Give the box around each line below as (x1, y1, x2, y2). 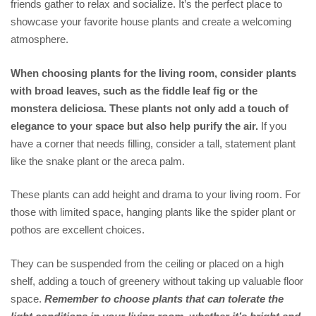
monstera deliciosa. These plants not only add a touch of (11, 102, 288, 114)
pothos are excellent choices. (11, 224, 145, 236)
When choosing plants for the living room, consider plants (11, 66, 296, 79)
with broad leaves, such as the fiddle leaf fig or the (11, 84, 257, 97)
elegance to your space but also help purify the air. (11, 119, 261, 132)
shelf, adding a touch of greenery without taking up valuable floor (11, 274, 303, 287)
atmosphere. (11, 33, 68, 45)
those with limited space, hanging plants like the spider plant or (11, 206, 296, 218)
